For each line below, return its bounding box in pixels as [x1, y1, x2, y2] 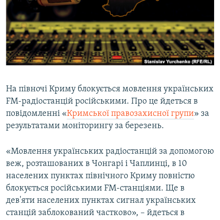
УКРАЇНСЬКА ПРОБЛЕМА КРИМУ [18, 41, 107, 48]
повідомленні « [6, 109, 67, 119]
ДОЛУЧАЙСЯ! [9, 57, 47, 65]
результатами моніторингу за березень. [6, 121, 164, 131]
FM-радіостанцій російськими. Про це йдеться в [6, 97, 198, 107]
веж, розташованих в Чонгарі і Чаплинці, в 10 [6, 159, 187, 169]
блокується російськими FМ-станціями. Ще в [6, 184, 185, 193]
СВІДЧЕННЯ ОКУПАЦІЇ [18, 23, 79, 30]
